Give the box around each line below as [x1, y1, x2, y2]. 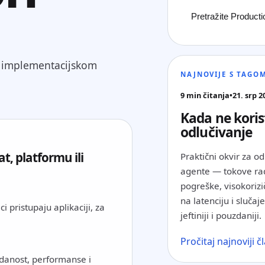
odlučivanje [180, 123, 253, 142]
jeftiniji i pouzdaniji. [180, 209, 262, 222]
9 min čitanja [180, 90, 230, 101]
